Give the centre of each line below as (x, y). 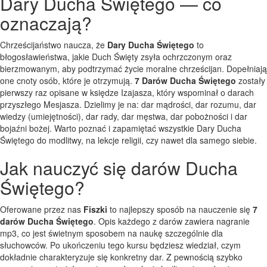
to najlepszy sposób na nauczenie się (180, 209)
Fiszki (95, 209)
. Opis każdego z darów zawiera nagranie (172, 221)
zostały (251, 80)
